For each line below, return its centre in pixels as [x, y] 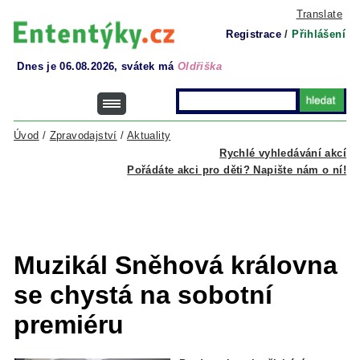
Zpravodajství [83, 135]
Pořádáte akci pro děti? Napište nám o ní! [237, 170]
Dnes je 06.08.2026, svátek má [97, 66]
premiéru [69, 325]
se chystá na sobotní [143, 295]
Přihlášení [319, 34]
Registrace [254, 34]
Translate [319, 14]
